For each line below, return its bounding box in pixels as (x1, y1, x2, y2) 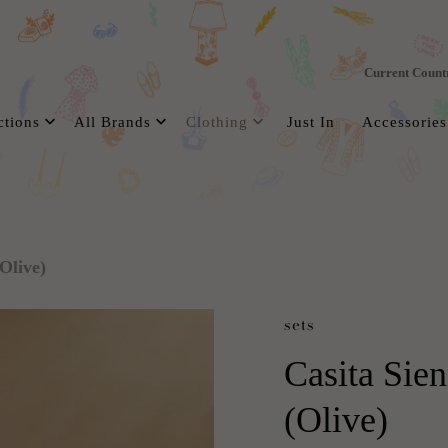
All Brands (74, 114, 157, 130)
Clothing (185, 114, 253, 130)
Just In (286, 114, 335, 130)
